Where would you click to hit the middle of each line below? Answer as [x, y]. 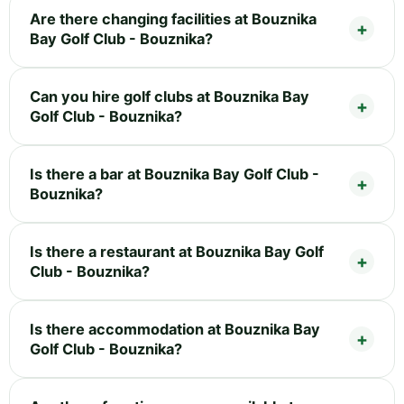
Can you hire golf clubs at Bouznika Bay [170, 97]
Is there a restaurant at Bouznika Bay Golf [177, 252]
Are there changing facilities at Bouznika [173, 19]
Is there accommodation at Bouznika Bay [175, 330]
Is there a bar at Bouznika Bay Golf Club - [174, 174]
